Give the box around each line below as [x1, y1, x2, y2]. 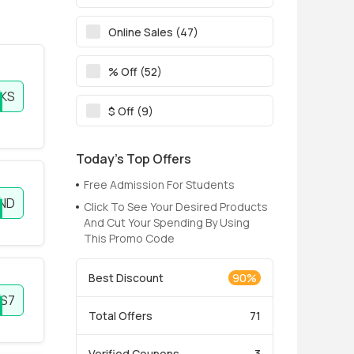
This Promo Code [84, 231, 175, 246]
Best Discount [88, 270, 164, 285]
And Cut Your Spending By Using [84, 215, 250, 230]
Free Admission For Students [84, 177, 235, 192]
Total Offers [88, 308, 153, 323]
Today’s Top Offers [76, 150, 191, 168]
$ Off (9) [108, 103, 153, 119]
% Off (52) [108, 63, 162, 79]
